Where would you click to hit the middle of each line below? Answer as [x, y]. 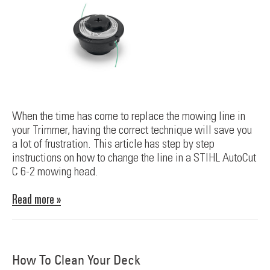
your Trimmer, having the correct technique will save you [132, 129]
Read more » [36, 199]
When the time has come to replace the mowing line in [129, 115]
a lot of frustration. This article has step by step [113, 143]
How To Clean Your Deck [76, 259]
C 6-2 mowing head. [55, 171]
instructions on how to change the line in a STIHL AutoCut [134, 157]
